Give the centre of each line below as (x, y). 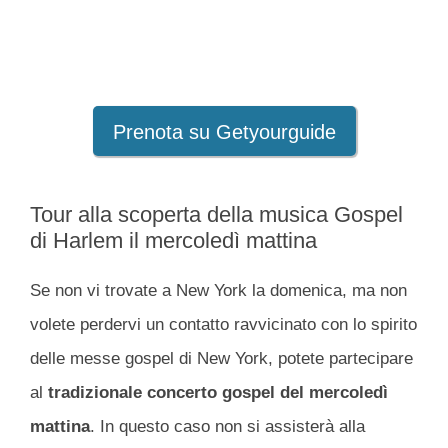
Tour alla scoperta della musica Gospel (216, 214)
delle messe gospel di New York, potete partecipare (221, 358)
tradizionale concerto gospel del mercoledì (215, 392)
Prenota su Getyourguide (224, 131)
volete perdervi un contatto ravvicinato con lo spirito (223, 324)
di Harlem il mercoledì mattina (173, 240)
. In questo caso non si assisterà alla (227, 426)
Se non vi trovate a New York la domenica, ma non (218, 290)
